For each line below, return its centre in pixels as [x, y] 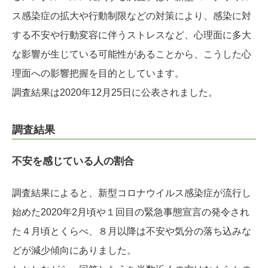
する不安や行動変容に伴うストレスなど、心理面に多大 [132, 35]
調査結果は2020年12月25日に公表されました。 [115, 93]
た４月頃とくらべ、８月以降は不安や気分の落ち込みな [132, 232]
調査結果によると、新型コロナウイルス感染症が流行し [132, 193]
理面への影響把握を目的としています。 [98, 74]
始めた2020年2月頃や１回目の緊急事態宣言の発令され [131, 212]
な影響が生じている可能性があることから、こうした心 [132, 54]
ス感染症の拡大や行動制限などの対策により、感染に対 [132, 16]
